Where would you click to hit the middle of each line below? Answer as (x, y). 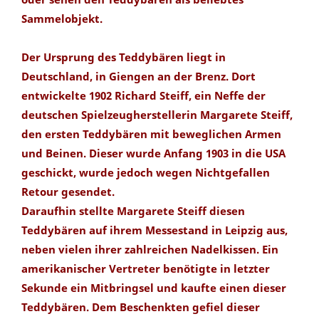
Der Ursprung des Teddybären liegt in (124, 57)
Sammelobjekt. (62, 19)
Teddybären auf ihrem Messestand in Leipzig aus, (155, 230)
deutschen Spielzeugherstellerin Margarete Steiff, (157, 115)
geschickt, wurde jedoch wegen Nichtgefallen (146, 173)
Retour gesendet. (68, 192)
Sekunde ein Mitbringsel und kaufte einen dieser (154, 288)
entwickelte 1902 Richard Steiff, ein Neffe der (143, 96)
